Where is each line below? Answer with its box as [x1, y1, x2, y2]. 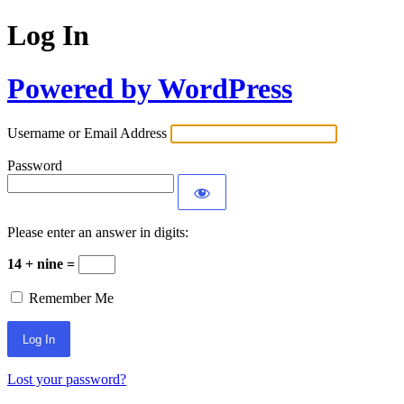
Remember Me [29, 290, 114, 307]
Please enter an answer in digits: [7, 225, 188, 241]
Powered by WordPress [7, 71, 292, 105]
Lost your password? [7, 372, 126, 388]
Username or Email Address [7, 125, 167, 142]
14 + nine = [7, 256, 78, 272]
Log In [7, 19, 89, 52]
